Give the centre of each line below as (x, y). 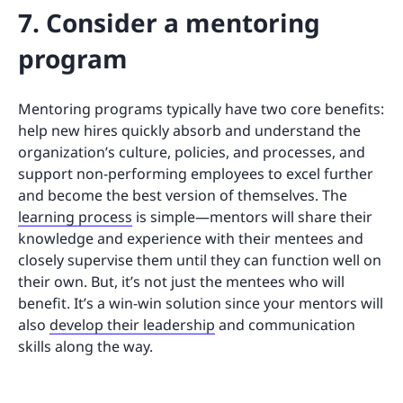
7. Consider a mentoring (169, 22)
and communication (285, 324)
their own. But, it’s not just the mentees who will (181, 281)
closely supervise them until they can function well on (200, 260)
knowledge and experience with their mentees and (191, 238)
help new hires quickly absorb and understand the (189, 130)
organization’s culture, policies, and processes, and (192, 152)
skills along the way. (85, 346)
